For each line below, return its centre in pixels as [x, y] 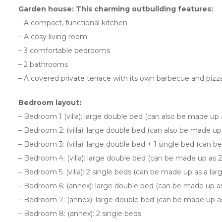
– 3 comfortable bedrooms [64, 50]
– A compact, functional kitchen [73, 23]
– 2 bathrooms [43, 64]
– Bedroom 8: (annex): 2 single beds [80, 213]
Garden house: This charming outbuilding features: [116, 9]
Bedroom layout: [50, 102]
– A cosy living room [53, 36]
